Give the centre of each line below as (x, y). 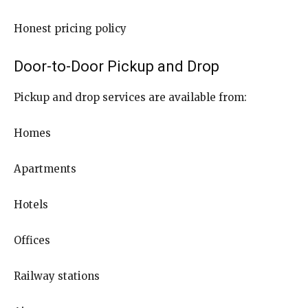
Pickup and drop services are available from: (130, 97)
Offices (32, 240)
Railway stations (57, 276)
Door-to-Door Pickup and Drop (117, 66)
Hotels (31, 204)
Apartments (45, 168)
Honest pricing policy (70, 28)
